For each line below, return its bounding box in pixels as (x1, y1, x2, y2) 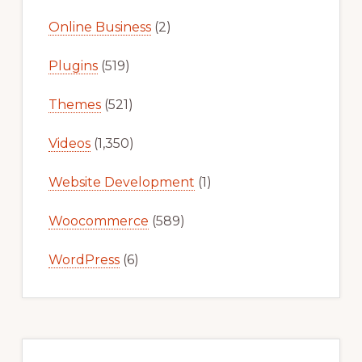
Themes (48, 97, 101, 113)
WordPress (48, 252, 120, 268)
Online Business (48, 19, 151, 36)
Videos (48, 136, 90, 152)
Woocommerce (48, 213, 149, 229)
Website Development (48, 175, 195, 191)
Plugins (48, 58, 98, 74)
